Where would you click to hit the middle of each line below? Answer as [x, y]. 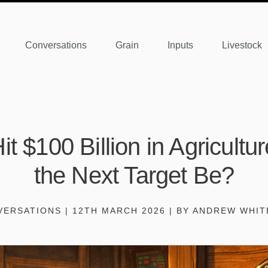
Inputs [180, 45]
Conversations [56, 45]
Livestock [242, 45]
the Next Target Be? [134, 176]
